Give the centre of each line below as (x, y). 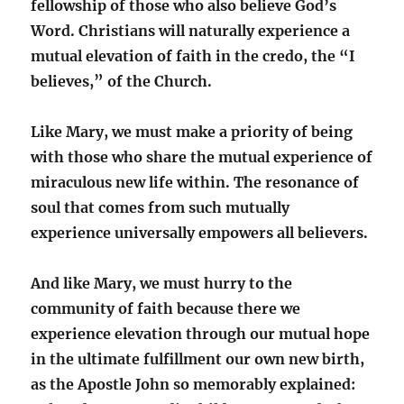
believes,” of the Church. (122, 81)
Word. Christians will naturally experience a (191, 30)
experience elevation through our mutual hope (201, 333)
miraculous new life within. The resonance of (195, 182)
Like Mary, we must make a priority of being (192, 131)
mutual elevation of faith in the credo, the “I (193, 55)
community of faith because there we (166, 308)
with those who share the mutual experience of (202, 156)
